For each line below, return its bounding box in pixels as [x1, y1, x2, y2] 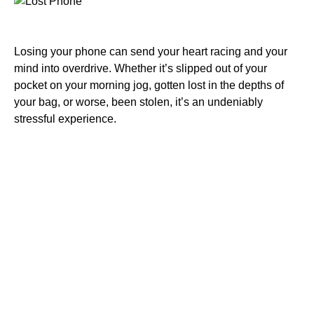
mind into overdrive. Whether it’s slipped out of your [14, 62, 267, 74]
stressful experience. [14, 112, 116, 125]
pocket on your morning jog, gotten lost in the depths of [14, 78, 284, 91]
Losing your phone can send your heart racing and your [14, 45, 287, 57]
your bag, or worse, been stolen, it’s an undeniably [14, 95, 263, 108]
